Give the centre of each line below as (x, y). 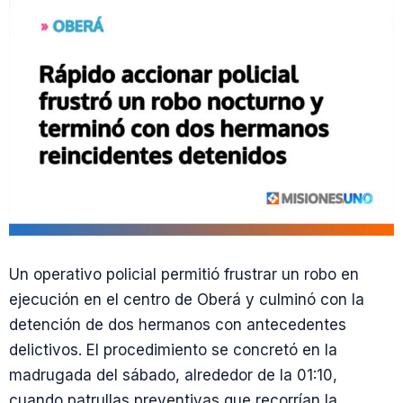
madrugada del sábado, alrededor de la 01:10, (173, 376)
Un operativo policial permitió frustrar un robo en (184, 275)
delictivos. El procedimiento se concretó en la (173, 350)
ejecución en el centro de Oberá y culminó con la (187, 300)
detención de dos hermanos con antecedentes (178, 325)
